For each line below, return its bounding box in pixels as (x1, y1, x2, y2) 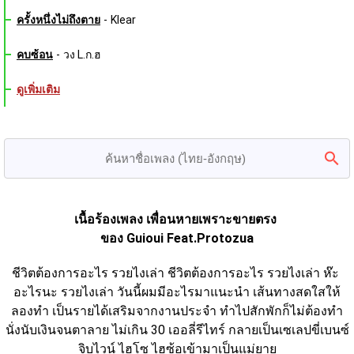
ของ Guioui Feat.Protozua (100, 231, 254, 247)
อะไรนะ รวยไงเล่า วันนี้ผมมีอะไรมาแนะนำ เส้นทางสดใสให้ (13, 284, 341, 300)
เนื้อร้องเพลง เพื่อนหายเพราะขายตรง (74, 212, 280, 228)
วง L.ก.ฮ (63, 48, 101, 62)
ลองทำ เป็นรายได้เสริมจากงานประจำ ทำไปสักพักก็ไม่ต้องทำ (11, 303, 343, 319)
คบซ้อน (17, 48, 53, 62)
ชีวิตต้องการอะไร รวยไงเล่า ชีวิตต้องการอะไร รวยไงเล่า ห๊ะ (12, 265, 342, 281)
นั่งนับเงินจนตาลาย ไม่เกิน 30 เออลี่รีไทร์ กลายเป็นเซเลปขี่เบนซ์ (5, 322, 349, 338)
